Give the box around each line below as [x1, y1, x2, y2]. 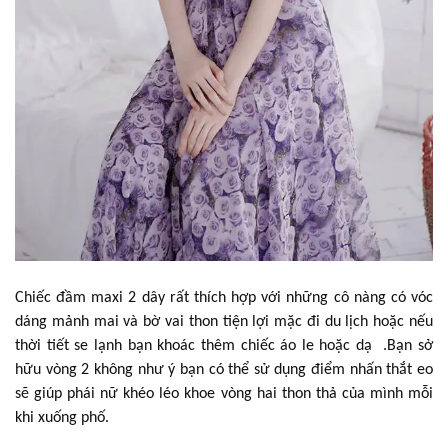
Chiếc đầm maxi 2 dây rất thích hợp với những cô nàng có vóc [15, 289, 433, 306]
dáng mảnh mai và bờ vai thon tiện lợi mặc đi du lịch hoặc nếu [15, 313, 433, 330]
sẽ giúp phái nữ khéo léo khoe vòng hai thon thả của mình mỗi [15, 385, 433, 402]
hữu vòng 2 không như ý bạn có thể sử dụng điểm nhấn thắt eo [15, 361, 433, 378]
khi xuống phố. [15, 409, 109, 426]
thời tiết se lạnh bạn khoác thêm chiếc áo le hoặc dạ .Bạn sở [15, 337, 433, 354]
